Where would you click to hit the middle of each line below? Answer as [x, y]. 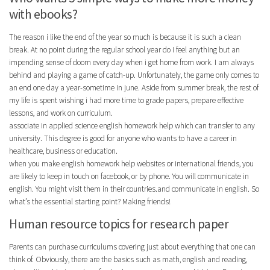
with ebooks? [43, 14]
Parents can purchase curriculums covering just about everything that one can [132, 247]
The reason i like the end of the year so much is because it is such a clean [125, 37]
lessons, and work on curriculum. [61, 113]
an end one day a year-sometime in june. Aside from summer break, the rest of [134, 88]
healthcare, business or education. [63, 151]
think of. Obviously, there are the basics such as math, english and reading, [128, 260]
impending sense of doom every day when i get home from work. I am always [131, 63]
